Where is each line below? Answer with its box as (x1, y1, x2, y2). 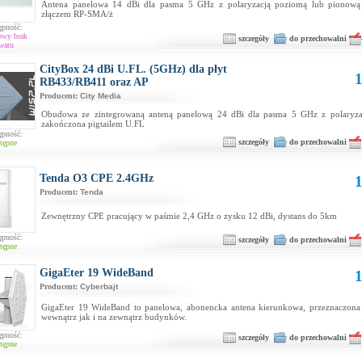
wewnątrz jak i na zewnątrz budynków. (41, 312, 187, 322)
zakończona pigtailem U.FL (41, 119, 145, 128)
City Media (80, 91, 121, 100)
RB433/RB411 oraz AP (40, 76, 149, 88)
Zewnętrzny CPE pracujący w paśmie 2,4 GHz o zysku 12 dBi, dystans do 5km (41, 211, 337, 221)
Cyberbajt (80, 282, 118, 291)
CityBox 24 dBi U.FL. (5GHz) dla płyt (40, 63, 227, 75)
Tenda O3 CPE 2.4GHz (40, 172, 154, 184)
